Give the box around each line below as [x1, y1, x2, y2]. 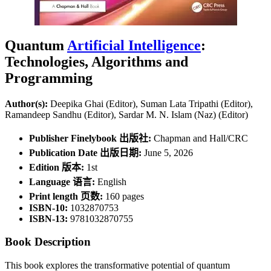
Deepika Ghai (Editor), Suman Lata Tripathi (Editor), [50, 98, 253, 109]
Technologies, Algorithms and [5, 53, 188, 70]
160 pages [105, 191, 144, 201]
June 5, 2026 [144, 147, 193, 158]
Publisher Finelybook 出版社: [29, 132, 154, 143]
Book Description [5, 235, 91, 249]
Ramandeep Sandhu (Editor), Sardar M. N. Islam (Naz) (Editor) [5, 109, 248, 120]
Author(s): [5, 98, 50, 109]
